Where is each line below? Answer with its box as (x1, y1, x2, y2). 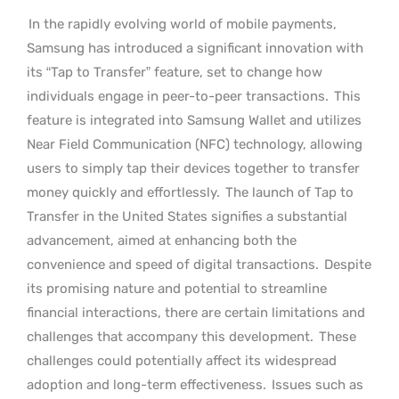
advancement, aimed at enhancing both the (27, 232, 297, 248)
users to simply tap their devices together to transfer (27, 160, 360, 176)
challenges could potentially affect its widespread (27, 353, 337, 369)
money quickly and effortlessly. (27, 184, 224, 200)
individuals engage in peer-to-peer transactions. (27, 88, 329, 104)
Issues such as (268, 377, 363, 393)
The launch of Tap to (225, 184, 354, 200)
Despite (321, 256, 371, 273)
